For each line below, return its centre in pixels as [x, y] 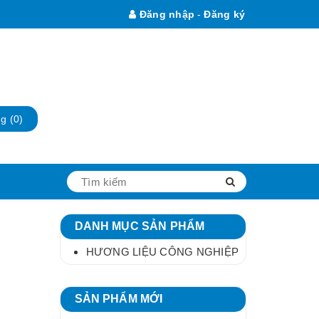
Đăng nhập [165, 14]
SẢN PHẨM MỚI [119, 299]
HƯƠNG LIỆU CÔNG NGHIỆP [162, 252]
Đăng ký [224, 14]
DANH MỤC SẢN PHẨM [140, 226]
